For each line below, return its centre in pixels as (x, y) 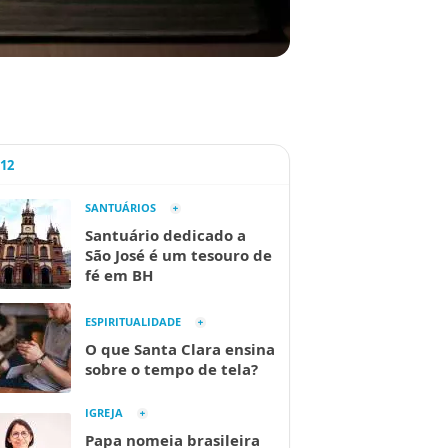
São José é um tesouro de (178, 254)
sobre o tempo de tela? (171, 368)
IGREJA (104, 412)
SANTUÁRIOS (120, 207)
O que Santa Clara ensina (180, 348)
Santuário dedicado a (165, 234)
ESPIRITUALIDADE (133, 321)
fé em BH (119, 274)
